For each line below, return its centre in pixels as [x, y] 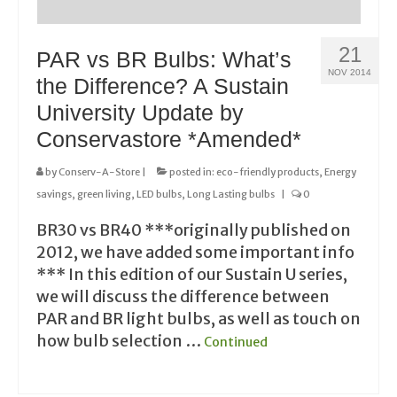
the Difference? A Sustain [163, 86]
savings [54, 194]
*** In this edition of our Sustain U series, [192, 274]
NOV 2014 [350, 72]
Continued [236, 342]
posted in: [192, 171]
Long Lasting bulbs [231, 194]
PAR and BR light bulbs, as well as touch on [198, 318]
